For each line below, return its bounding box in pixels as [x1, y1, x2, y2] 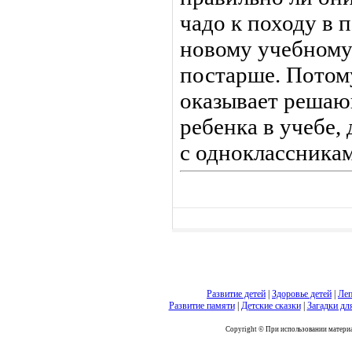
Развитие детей [207, 288, 266, 299]
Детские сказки [240, 300, 301, 311]
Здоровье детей [272, 288, 332, 299]
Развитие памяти [168, 300, 235, 311]
